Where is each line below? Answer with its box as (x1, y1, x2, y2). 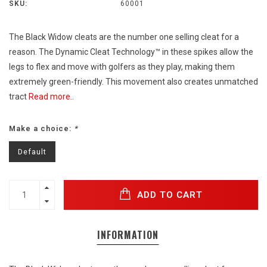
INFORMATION (97, 228, 159, 243)
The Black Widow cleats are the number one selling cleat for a (9, 32, 239, 42)
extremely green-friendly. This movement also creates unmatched (9, 77, 258, 87)
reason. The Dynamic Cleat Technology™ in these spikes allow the (9, 47, 253, 57)
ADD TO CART (134, 189, 203, 200)
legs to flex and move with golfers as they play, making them (9, 62, 235, 72)
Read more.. (29, 92, 74, 102)
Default (18, 147, 46, 157)
